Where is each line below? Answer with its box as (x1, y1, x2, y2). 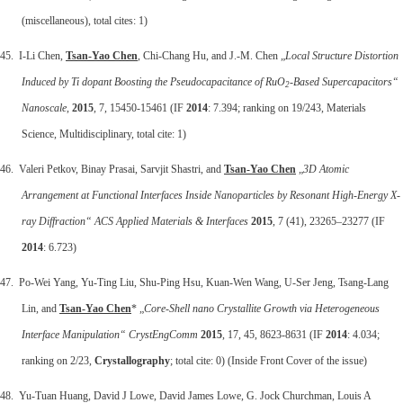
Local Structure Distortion (285, 49, 399, 62)
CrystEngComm (129, 327, 198, 341)
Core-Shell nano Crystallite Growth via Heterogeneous (144, 301, 380, 315)
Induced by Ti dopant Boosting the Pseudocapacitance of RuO (22, 75, 285, 88)
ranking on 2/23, (22, 354, 94, 367)
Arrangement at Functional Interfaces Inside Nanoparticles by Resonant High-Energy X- (22, 188, 400, 201)
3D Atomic (303, 162, 349, 175)
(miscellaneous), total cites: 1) (22, 13, 148, 27)
